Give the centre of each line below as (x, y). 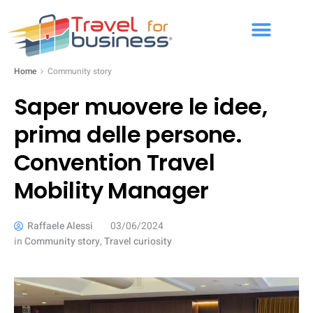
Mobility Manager (111, 190)
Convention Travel (115, 162)
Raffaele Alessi (60, 226)
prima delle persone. (128, 134)
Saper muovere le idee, (140, 107)
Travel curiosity (138, 241)
